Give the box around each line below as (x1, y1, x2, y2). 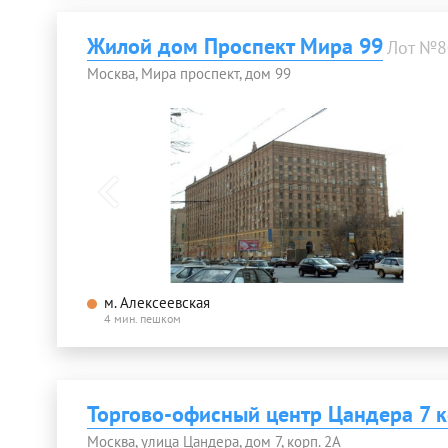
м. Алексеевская (104, 292, 210, 312)
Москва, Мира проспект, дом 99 (87, 64, 291, 84)
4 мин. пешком (104, 310, 181, 326)
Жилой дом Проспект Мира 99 (87, 32, 383, 61)
